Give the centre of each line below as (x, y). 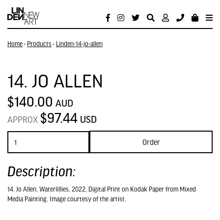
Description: (41, 171)
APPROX (24, 119)
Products (39, 44)
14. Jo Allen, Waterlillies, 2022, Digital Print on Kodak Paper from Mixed (102, 189)
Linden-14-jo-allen (79, 44)
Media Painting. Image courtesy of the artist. (67, 199)
